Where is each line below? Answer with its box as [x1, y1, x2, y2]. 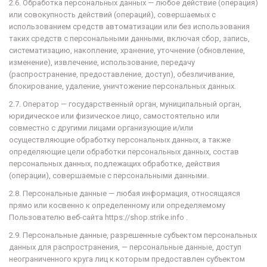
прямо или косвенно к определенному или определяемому [9, 201, 225, 210]
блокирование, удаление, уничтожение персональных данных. [9, 82, 236, 91]
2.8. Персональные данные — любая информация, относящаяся [9, 189, 240, 198]
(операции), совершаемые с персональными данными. [9, 171, 209, 180]
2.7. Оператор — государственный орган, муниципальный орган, [9, 100, 241, 108]
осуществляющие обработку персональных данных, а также [9, 135, 231, 144]
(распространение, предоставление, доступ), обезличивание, [9, 70, 235, 79]
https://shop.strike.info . [105, 213, 188, 222]
